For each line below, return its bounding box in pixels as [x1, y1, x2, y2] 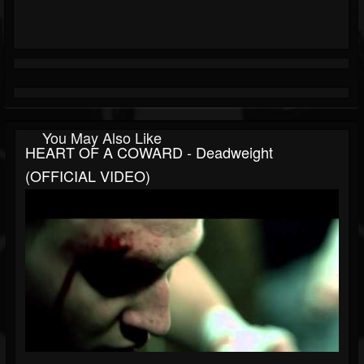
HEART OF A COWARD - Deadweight [25, 141, 273, 163]
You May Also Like [42, 127, 162, 149]
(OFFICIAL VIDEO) [25, 165, 150, 187]
